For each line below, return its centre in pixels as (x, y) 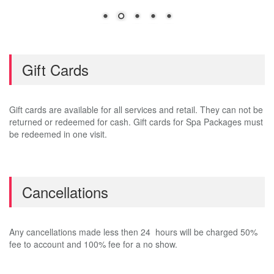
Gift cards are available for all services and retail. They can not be (136, 109)
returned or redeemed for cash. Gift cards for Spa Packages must (136, 122)
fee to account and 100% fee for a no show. (93, 244)
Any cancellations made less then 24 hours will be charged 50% (133, 232)
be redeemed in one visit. (58, 134)
